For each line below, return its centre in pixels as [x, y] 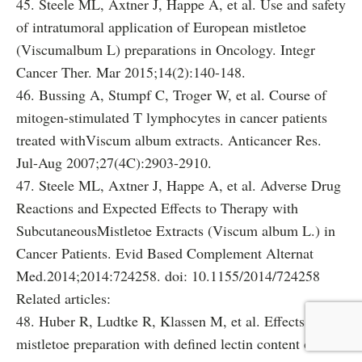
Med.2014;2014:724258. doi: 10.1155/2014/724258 [168, 276]
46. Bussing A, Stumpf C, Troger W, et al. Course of [171, 95]
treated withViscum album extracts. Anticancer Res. [169, 140]
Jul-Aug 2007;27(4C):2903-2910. [114, 162]
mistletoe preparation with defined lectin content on [167, 343]
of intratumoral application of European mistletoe [161, 27]
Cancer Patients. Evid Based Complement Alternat [165, 253]
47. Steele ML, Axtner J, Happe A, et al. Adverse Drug [179, 185]
